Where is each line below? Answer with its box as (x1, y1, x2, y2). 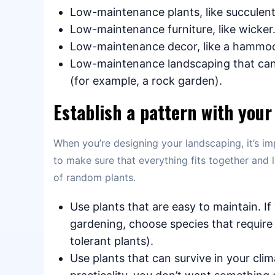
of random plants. (53, 171, 136, 184)
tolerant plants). (70, 234, 153, 247)
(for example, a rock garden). (70, 74, 222, 87)
